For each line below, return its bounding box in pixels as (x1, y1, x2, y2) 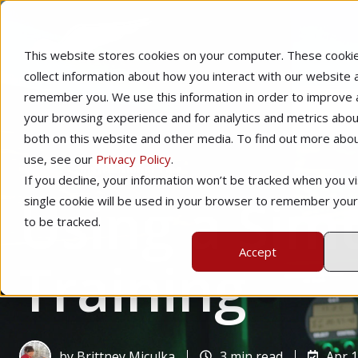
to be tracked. (24, 213, 101, 229)
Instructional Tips (80, 161, 183, 177)
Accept (239, 243, 276, 260)
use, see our (24, 151, 96, 167)
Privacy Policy (96, 151, 171, 167)
